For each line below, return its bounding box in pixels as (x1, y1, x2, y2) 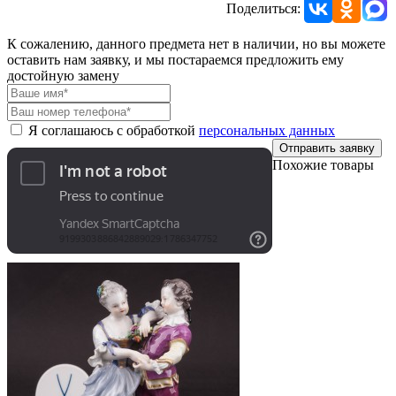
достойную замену (7, 67, 119, 83)
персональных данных (199, 122, 335, 138)
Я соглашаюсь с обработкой (28, 122, 199, 138)
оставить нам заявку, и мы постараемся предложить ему (7, 51, 344, 67)
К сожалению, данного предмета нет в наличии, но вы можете (7, 35, 385, 51)
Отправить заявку (279, 141, 375, 155)
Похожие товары (272, 156, 374, 172)
